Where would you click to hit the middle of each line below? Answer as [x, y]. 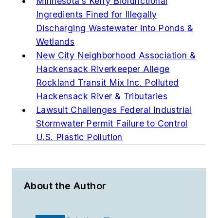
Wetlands [55, 41]
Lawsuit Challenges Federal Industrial [114, 109]
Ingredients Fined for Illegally [97, 14]
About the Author [65, 186]
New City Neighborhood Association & [116, 55]
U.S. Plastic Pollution [79, 137]
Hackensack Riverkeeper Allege [103, 69]
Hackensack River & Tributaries [102, 96]
